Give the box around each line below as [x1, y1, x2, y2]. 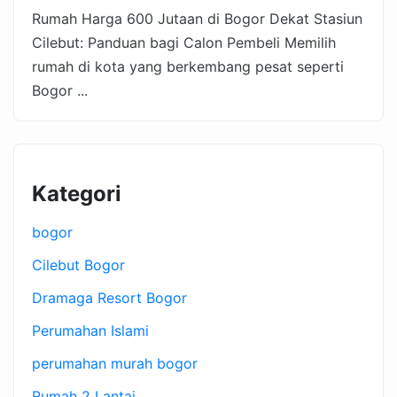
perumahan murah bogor [32, 354, 198, 373]
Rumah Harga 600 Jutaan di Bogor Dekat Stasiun [32, 10, 362, 28]
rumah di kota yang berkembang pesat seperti [32, 58, 344, 76]
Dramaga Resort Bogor [32, 289, 187, 307]
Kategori [32, 181, 121, 207]
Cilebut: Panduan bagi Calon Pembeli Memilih [32, 34, 336, 52]
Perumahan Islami [32, 322, 149, 340]
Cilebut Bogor [32, 256, 125, 275]
